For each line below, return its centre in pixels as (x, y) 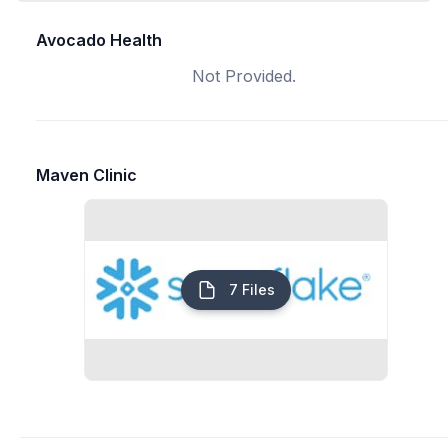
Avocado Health (99, 40)
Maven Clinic (86, 175)
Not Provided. (244, 76)
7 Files (250, 289)
